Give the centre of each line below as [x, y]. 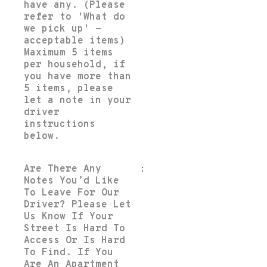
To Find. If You [69, 253]
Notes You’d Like [72, 181]
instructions [60, 125]
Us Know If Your [69, 217]
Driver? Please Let [77, 205]
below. [42, 137]
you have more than [77, 77]
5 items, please [69, 89]
